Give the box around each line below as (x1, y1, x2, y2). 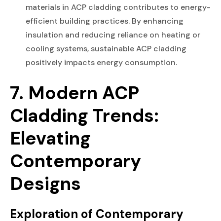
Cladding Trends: (10, 103, 159, 127)
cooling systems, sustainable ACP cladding (26, 43, 186, 54)
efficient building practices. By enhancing (26, 15, 184, 26)
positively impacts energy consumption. (26, 57, 177, 68)
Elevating (10, 126, 91, 150)
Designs (10, 171, 81, 195)
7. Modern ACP (10, 80, 139, 105)
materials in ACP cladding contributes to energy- (26, 1, 211, 12)
